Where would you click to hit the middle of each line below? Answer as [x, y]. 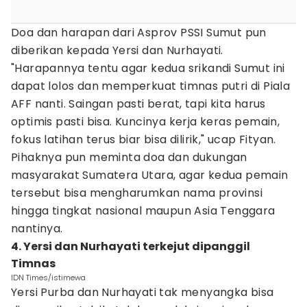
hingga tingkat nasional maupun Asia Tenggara [143, 211]
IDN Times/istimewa [48, 278]
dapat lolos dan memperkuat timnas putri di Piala [151, 86]
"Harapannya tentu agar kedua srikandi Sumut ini [148, 68]
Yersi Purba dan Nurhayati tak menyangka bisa [143, 292]
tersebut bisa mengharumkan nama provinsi [137, 193]
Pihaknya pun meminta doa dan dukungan [129, 157]
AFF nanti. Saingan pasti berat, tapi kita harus [138, 104]
